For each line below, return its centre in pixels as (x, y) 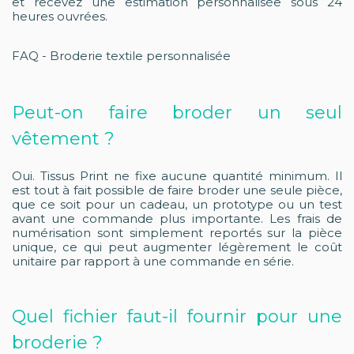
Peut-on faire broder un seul (177, 112)
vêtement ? (63, 138)
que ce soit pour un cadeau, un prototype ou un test (177, 204)
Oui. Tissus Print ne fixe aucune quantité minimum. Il (177, 175)
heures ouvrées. (60, 16)
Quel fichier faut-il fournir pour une (177, 316)
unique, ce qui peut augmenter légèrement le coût (177, 247)
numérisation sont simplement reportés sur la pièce (177, 232)
